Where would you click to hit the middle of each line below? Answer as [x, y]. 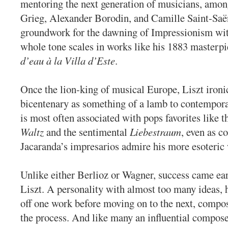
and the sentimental [87, 132]
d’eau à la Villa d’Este [68, 61]
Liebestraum [155, 132]
